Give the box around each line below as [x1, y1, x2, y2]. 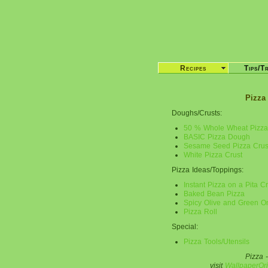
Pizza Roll [184, 207, 217, 216]
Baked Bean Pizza [184, 189, 245, 198]
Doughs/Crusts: [172, 108, 222, 117]
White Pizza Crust [184, 150, 242, 159]
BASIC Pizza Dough [184, 132, 250, 141]
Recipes [180, 64, 206, 72]
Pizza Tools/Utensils [184, 237, 249, 246]
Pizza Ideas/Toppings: [172, 165, 243, 174]
